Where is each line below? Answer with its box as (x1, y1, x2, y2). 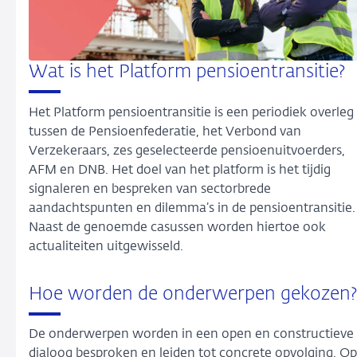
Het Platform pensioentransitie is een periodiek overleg (29, 106, 354, 120)
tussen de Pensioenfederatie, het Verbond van (29, 125, 301, 139)
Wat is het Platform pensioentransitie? (29, 62, 345, 81)
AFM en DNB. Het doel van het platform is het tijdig (29, 163, 331, 177)
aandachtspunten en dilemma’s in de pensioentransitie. (29, 202, 355, 215)
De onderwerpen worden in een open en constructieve (29, 328, 354, 342)
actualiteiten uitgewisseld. (29, 240, 183, 253)
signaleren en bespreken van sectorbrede (29, 182, 271, 196)
